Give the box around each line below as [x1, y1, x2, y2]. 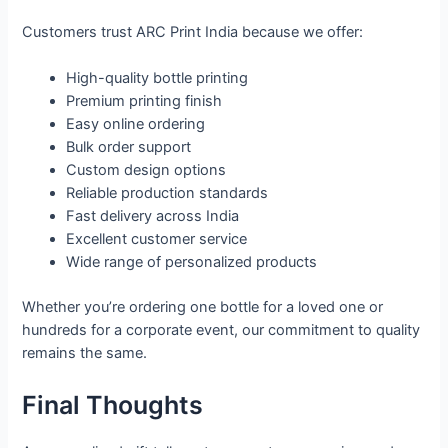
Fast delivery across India [66, 207, 240, 226]
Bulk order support [66, 138, 192, 157]
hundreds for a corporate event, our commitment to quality [22, 321, 421, 340]
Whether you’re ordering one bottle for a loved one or [22, 298, 384, 317]
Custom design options [66, 161, 227, 180]
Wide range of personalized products [66, 253, 318, 272]
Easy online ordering [66, 115, 206, 134]
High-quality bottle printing [66, 69, 249, 88]
